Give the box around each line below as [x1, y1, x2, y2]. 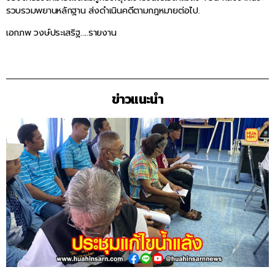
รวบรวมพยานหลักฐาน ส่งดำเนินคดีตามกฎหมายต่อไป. [6, 4, 200, 18]
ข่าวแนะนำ [112, 90, 163, 109]
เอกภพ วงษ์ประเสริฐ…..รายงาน [6, 25, 117, 39]
